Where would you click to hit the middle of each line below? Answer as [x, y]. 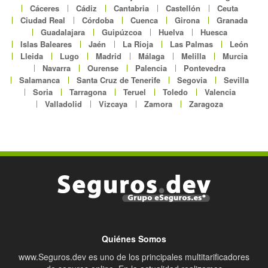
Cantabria [131, 8]
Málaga [151, 56]
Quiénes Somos [134, 238]
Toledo [175, 92]
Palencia [151, 68]
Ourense [103, 68]
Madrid [109, 56]
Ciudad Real [43, 20]
